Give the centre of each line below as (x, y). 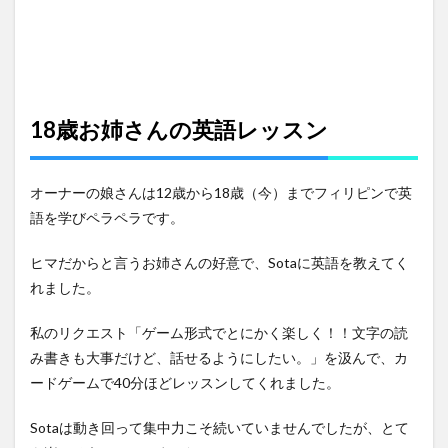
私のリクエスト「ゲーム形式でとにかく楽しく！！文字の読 (219, 332)
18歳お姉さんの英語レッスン (179, 129)
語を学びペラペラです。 (107, 217)
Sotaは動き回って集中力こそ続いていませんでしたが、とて (219, 427)
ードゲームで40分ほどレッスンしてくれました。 (185, 382)
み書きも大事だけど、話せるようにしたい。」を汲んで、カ (219, 357)
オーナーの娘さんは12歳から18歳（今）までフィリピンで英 (221, 192)
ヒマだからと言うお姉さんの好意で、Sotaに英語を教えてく (219, 262)
